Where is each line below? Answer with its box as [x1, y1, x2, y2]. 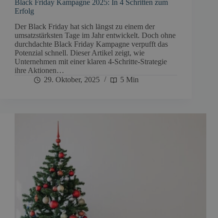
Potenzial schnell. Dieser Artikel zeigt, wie [15, 49, 145, 57]
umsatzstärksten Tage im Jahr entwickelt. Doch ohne [15, 31, 176, 40]
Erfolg [15, 6, 34, 15]
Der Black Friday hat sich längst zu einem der [15, 22, 155, 31]
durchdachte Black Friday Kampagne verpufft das [15, 40, 168, 49]
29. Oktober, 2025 [44, 75, 100, 84]
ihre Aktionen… [15, 66, 64, 75]
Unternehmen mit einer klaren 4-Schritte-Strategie [15, 57, 167, 66]
